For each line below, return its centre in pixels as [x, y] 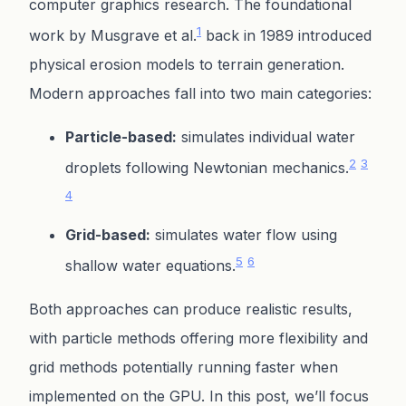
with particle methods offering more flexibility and [198, 338]
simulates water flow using [244, 234]
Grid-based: [108, 234]
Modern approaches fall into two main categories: [200, 94]
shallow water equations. [150, 265]
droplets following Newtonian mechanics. [207, 168]
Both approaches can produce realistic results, [191, 309]
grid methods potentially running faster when [184, 367]
